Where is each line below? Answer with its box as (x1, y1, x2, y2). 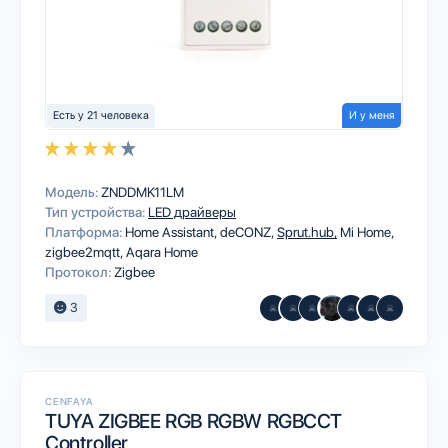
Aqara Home (126, 244, 198, 260)
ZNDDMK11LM (101, 184, 184, 200)
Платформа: (45, 224, 123, 240)
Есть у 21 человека (53, 109, 149, 122)
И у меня (349, 109, 394, 122)
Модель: (45, 184, 99, 200)
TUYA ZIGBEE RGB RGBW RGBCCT (45, 409, 342, 433)
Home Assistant (125, 224, 217, 240)
